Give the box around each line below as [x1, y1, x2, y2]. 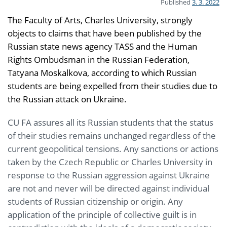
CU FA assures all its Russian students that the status [8, 116, 213, 128]
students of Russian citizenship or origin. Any [8, 195, 183, 207]
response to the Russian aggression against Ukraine [8, 169, 210, 181]
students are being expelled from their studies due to [8, 80, 217, 92]
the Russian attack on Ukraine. [8, 93, 127, 105]
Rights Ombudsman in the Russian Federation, [8, 53, 190, 65]
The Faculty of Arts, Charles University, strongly [8, 14, 193, 26]
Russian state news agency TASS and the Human [8, 40, 197, 52]
